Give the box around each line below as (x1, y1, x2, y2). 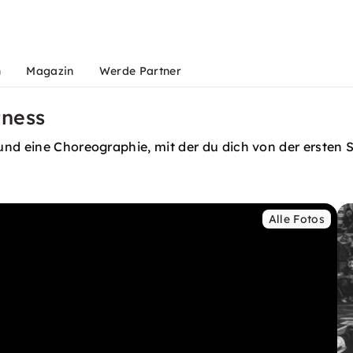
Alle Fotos (268, 212, 325, 226)
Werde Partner (98, 64, 181, 78)
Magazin (26, 64, 74, 78)
